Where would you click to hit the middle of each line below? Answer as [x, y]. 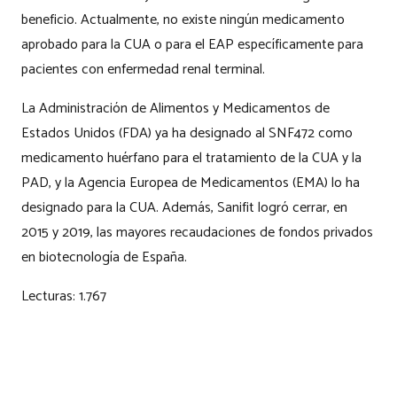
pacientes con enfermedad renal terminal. [143, 70]
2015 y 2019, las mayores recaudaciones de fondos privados [197, 233]
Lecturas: [48, 297]
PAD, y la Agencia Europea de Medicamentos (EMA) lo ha [191, 183]
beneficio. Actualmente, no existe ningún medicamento [183, 20]
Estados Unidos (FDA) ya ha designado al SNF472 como [187, 134]
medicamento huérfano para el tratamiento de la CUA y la [191, 159]
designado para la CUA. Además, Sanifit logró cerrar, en [184, 208]
